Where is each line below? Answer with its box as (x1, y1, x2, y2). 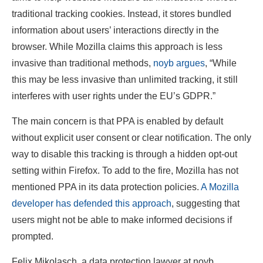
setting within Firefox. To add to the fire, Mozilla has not (12, 166, 238, 176)
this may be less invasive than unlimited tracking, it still (12, 75, 238, 85)
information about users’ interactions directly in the (12, 25, 219, 36)
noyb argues (153, 58, 205, 69)
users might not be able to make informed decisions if (12, 215, 232, 225)
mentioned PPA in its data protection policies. (12, 182, 201, 193)
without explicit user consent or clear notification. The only (12, 133, 251, 143)
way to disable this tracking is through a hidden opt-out (12, 149, 237, 160)
